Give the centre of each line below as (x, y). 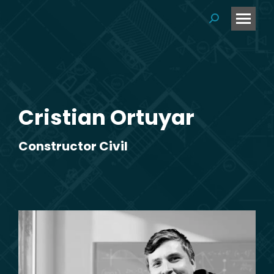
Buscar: (226, 21)
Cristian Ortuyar (106, 117)
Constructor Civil (73, 146)
